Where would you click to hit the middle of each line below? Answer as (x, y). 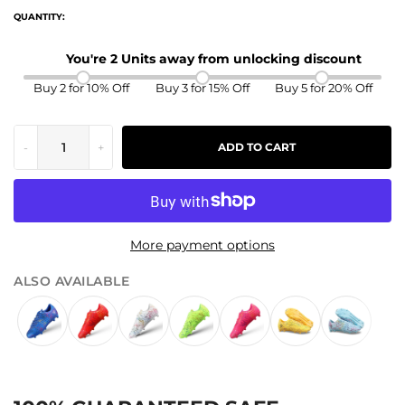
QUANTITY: (40, 17)
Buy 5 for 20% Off (323, 88)
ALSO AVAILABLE (71, 282)
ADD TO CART (257, 148)
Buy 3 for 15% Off (202, 88)
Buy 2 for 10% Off (82, 88)
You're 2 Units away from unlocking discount (213, 59)
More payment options (202, 245)
